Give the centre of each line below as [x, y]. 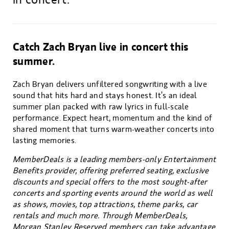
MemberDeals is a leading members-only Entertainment [114, 159]
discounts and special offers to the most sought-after [110, 182]
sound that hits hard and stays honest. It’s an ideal [105, 96]
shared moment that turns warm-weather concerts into [114, 129]
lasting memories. [45, 141]
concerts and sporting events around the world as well [113, 193]
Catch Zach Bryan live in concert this [101, 47]
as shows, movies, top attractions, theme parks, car [105, 204]
